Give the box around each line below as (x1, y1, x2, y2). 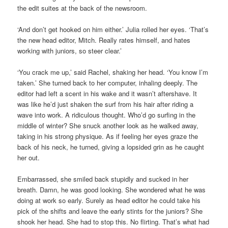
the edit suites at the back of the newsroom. (17, 3, 148, 13)
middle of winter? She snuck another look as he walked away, (17, 121, 199, 131)
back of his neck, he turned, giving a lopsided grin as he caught (17, 142, 205, 152)
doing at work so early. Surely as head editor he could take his (17, 195, 201, 206)
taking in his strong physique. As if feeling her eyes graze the (17, 131, 198, 141)
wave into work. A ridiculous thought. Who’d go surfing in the (17, 110, 196, 120)
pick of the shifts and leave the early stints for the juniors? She (17, 206, 203, 216)
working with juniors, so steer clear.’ (17, 46, 122, 56)
